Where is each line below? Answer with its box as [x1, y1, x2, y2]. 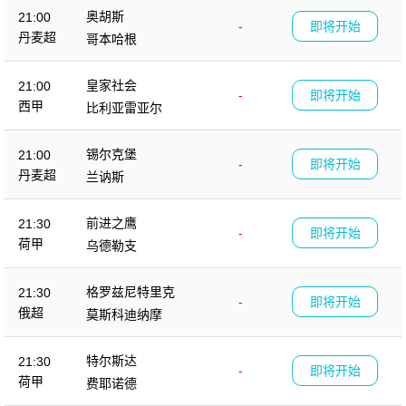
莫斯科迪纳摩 [86, 306, 162, 322]
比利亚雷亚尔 [86, 100, 162, 115]
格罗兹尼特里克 [86, 284, 175, 299]
